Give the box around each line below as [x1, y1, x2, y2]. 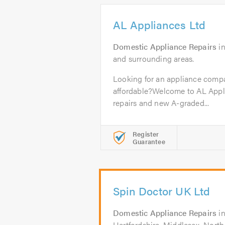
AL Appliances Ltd [113, 17, 206, 32]
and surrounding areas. [113, 53, 194, 64]
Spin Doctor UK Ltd [113, 183, 210, 198]
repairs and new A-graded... [113, 97, 209, 108]
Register [133, 129, 159, 139]
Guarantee [133, 137, 165, 146]
